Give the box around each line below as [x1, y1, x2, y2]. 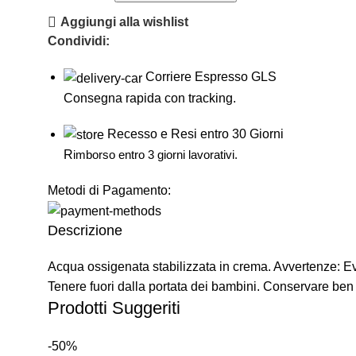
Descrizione [48, 222, 122, 239]
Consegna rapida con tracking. [64, 91, 236, 105]
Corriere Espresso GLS [145, 70, 277, 84]
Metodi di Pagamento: [48, 183, 171, 197]
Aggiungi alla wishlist [60, 15, 189, 29]
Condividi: [48, 34, 110, 48]
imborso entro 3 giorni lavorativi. [73, 147, 238, 161]
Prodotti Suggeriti [48, 298, 180, 319]
